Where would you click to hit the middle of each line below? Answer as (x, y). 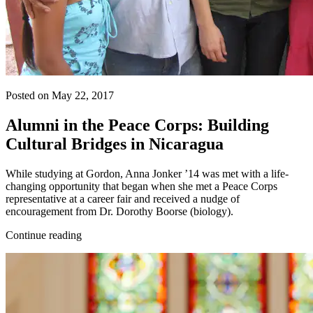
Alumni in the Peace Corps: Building (137, 125)
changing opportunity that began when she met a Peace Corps (141, 186)
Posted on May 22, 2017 (60, 95)
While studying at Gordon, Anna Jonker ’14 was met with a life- (147, 173)
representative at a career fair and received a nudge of (123, 198)
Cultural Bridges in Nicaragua (115, 144)
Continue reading (44, 235)
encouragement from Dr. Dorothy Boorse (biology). (119, 211)
